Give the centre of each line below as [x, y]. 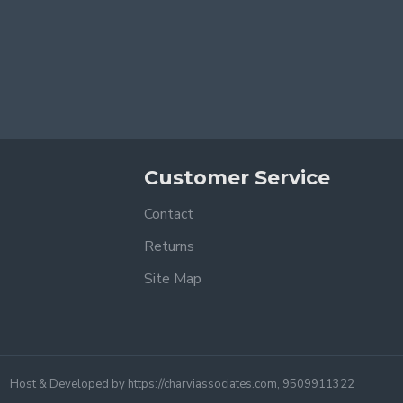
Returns [169, 246]
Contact [169, 214]
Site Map [173, 279]
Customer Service [237, 178]
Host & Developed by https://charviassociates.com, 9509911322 [182, 384]
